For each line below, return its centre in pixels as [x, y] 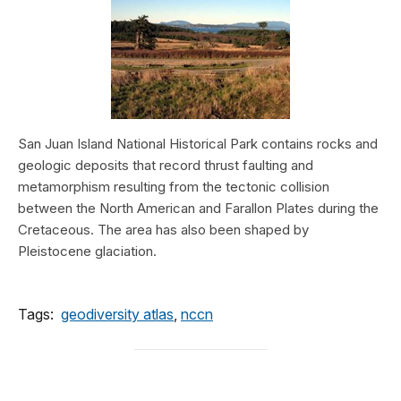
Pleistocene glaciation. [87, 251]
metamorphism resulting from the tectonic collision [174, 186]
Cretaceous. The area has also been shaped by [163, 229]
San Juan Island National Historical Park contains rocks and [198, 143]
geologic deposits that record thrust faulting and [166, 165]
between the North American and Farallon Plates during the [198, 208]
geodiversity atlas [117, 314]
